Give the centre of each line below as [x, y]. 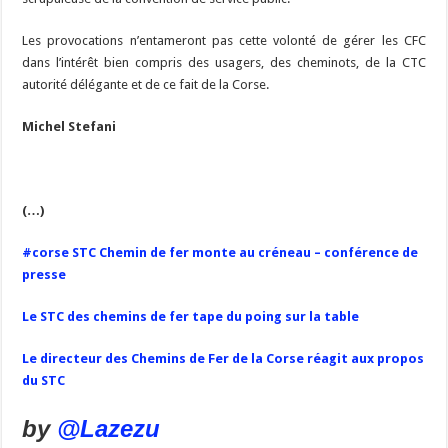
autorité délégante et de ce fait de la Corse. [146, 85]
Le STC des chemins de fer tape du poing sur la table [191, 317]
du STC [44, 381]
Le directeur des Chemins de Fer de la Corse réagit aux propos [223, 359]
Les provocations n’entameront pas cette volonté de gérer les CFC [224, 41]
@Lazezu [112, 429]
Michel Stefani [69, 127]
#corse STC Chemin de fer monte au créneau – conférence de [220, 253]
